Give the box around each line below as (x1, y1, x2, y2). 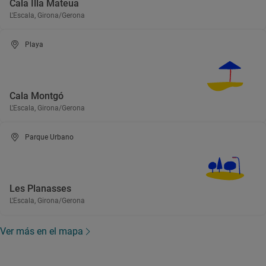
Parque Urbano (25, 133, 74, 141)
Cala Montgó (9, 90, 64, 102)
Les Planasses (9, 183, 71, 194)
